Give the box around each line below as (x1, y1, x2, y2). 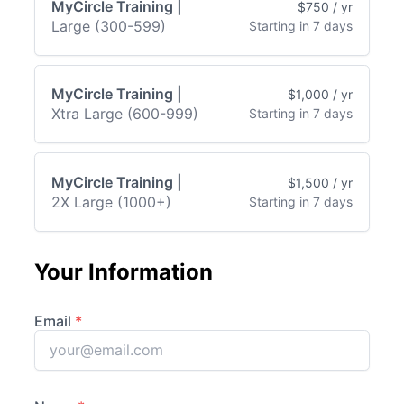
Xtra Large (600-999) (50, 105, 198, 124)
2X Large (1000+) (50, 192, 171, 211)
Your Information (34, 258, 213, 285)
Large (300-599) (50, 16, 166, 35)
